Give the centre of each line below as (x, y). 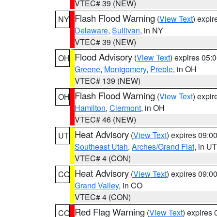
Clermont (125, 108)
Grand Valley (97, 185)
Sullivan (126, 30)
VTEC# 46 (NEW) (105, 119)
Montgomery (125, 69)
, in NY (152, 30)
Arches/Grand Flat (163, 147)
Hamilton (90, 108)
